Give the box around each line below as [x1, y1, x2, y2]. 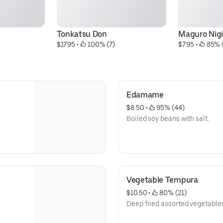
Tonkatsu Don [56, 29, 107, 39]
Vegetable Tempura [126, 175, 198, 185]
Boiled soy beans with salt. [126, 114, 209, 122]
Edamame [126, 90, 164, 100]
